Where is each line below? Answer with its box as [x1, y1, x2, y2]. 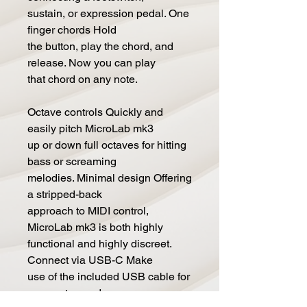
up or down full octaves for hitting [27, 138, 186, 151]
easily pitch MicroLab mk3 [27, 121, 153, 135]
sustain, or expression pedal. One [27, 6, 189, 20]
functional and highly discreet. [27, 236, 171, 250]
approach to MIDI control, [27, 204, 149, 217]
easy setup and [27, 286, 101, 299]
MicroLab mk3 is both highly [27, 220, 163, 234]
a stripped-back [27, 187, 102, 201]
